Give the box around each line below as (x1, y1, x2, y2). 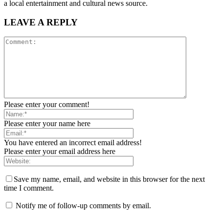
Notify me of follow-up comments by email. (16, 201, 151, 210)
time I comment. (4, 184, 54, 193)
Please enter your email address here (4, 147, 115, 156)
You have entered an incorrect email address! (4, 138, 142, 147)
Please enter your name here (4, 119, 90, 128)
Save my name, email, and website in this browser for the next (14, 175, 205, 184)
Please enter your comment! (4, 100, 89, 109)
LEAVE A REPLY (4, 17, 78, 27)
